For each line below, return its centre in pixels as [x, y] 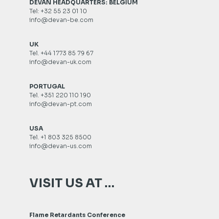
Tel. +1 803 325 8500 [60, 137]
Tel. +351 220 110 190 [60, 95]
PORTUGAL [47, 87]
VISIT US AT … [72, 183]
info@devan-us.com [61, 146]
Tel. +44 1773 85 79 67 [61, 53]
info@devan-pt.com [61, 104]
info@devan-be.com [61, 20]
